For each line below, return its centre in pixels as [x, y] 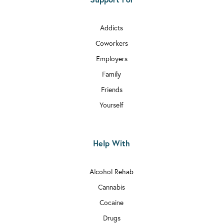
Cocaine [111, 203]
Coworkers [111, 43]
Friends [111, 90]
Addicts [111, 28]
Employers [111, 59]
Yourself [111, 105]
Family [111, 74]
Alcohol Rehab [111, 172]
